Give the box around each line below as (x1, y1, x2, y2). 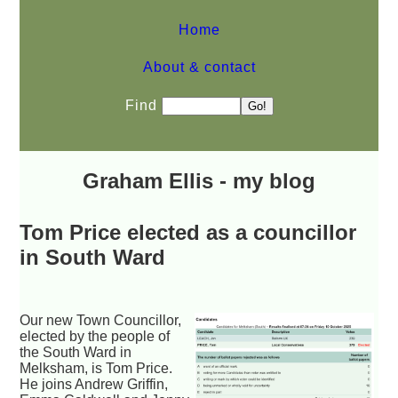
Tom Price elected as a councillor (20, 219, 357, 244)
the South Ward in (20, 344, 132, 360)
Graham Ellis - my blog (83, 168, 315, 193)
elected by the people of (20, 328, 171, 344)
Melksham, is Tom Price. (20, 360, 173, 376)
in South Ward (20, 244, 166, 269)
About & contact (142, 60, 256, 75)
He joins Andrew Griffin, (20, 376, 169, 392)
